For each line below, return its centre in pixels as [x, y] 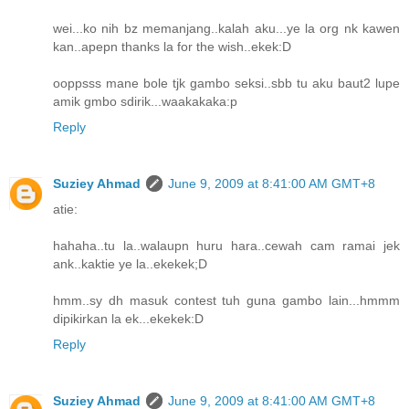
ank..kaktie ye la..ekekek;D [130, 264]
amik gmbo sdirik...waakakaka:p [145, 102]
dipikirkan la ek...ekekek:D [128, 319]
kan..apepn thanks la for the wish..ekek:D [172, 47]
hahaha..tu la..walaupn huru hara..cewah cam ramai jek [226, 246]
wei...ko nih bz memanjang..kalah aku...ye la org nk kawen [226, 29]
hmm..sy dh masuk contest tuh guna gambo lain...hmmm [226, 301]
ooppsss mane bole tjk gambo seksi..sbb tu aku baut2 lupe [226, 84]
